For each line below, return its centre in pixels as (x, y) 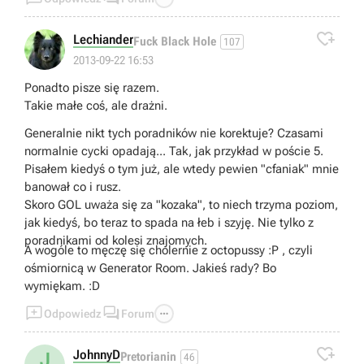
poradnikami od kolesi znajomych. (116, 241)
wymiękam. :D (62, 286)
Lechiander (103, 40)
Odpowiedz (73, 314)
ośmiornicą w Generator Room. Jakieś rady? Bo (150, 269)
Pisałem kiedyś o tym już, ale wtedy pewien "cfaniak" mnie (182, 169)
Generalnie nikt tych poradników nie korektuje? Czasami (174, 134)
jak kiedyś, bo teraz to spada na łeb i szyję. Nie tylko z (169, 223)
